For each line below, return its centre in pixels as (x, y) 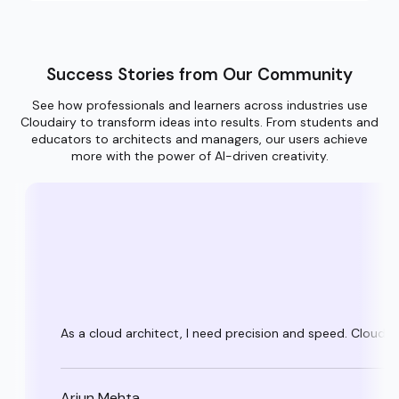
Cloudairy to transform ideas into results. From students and (199, 122)
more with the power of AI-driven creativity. (199, 156)
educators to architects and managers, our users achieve (199, 139)
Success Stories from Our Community (199, 75)
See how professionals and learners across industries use (199, 106)
